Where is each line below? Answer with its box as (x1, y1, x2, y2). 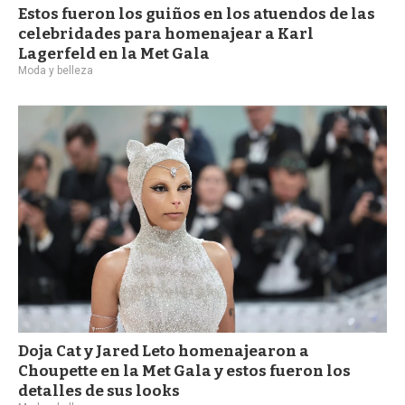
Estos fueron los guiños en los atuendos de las (18, 4, 375, 24)
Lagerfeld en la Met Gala (18, 43, 210, 63)
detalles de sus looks (18, 381, 180, 401)
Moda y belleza (18, 63, 93, 77)
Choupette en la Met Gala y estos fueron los (18, 362, 351, 381)
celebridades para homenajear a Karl (18, 24, 314, 43)
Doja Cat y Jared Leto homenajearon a (18, 342, 309, 362)
